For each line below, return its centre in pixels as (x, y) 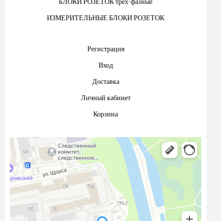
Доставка (106, 81)
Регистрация (106, 48)
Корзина (106, 113)
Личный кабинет (106, 97)
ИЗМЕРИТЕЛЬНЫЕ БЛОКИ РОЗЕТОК (106, 17)
